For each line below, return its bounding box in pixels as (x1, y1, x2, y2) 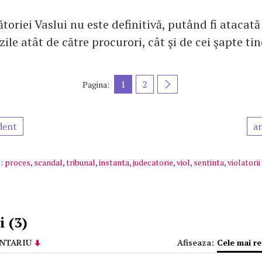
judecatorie (133, 157, 173, 168)
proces (5, 157, 30, 168)
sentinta (194, 157, 224, 168)
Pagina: (82, 78, 109, 90)
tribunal (66, 157, 95, 168)
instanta (99, 157, 129, 168)
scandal (34, 157, 63, 168)
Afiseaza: (177, 237, 214, 248)
